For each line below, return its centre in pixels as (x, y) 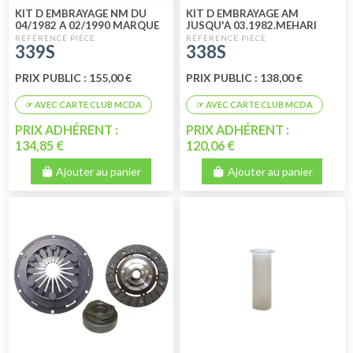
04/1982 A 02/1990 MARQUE (87, 26)
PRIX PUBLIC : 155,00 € (73, 77)
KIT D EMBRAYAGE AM (243, 14)
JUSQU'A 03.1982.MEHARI (252, 26)
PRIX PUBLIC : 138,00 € (245, 77)
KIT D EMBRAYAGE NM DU (80, 14)
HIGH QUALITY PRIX (237, 49)
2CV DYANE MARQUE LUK (250, 37)
